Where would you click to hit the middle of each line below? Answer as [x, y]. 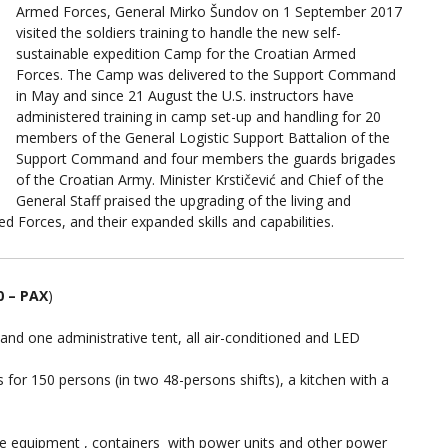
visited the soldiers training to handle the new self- [178, 32]
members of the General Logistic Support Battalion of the [203, 137]
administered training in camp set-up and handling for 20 [198, 116]
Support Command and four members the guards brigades [206, 158]
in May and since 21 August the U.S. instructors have [185, 95]
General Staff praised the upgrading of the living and [183, 200]
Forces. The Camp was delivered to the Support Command [206, 74]
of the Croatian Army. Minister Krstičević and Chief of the [200, 179]
